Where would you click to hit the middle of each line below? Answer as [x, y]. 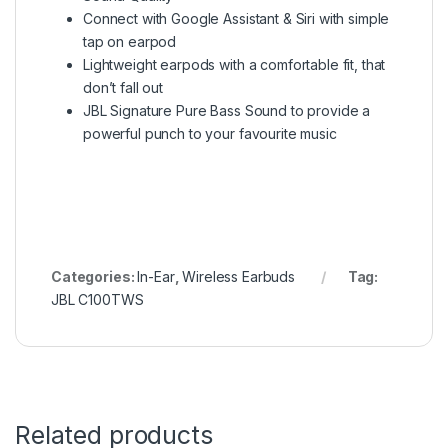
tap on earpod [130, 42]
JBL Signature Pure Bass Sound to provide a [227, 111]
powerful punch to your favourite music [210, 134]
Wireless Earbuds [238, 277]
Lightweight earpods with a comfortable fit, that [234, 65]
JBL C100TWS [97, 300]
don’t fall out [123, 88]
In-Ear [156, 277]
